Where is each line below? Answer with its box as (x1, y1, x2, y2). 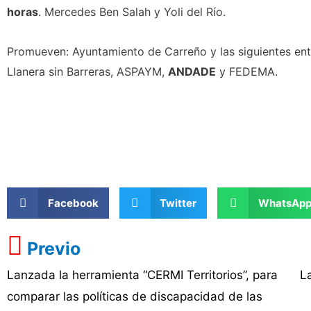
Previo (27, 238, 81, 259)
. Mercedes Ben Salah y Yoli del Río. (38, 5, 226, 19)
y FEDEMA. (216, 65, 278, 78)
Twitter (160, 196, 196, 210)
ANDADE (168, 65, 216, 78)
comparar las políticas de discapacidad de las (7, 289, 262, 303)
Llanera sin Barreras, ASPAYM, (7, 65, 168, 78)
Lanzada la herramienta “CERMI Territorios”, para (7, 268, 278, 282)
